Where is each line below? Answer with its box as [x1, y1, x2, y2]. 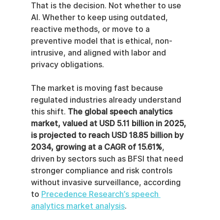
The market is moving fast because [30, 83, 165, 93]
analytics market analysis [30, 201, 125, 211]
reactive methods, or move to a [30, 25, 152, 34]
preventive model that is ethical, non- [30, 36, 172, 46]
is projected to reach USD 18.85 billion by [30, 131, 186, 140]
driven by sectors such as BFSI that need [30, 154, 185, 164]
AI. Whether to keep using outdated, [30, 13, 170, 22]
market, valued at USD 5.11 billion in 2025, [30, 119, 188, 128]
